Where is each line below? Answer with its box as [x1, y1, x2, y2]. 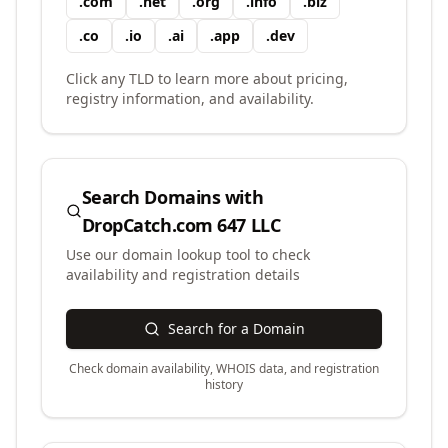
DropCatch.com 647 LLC [81, 213, 281, 237]
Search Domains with [81, 185, 264, 209]
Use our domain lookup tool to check [66, 245, 310, 264]
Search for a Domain [167, 319, 305, 338]
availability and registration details [66, 265, 300, 284]
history [205, 376, 243, 393]
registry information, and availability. [66, 89, 314, 108]
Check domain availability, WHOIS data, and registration [69, 360, 379, 377]
